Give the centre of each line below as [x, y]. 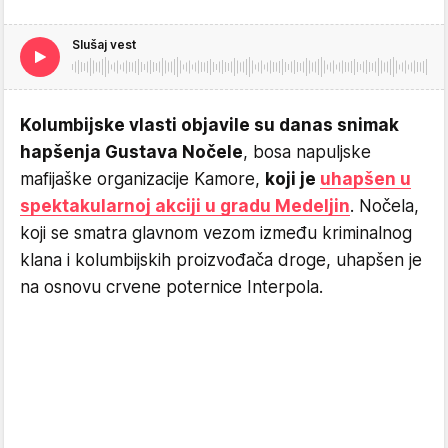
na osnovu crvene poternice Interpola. [171, 286]
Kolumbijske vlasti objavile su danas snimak [209, 124]
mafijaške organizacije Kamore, [142, 178]
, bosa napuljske [307, 151]
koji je [292, 178]
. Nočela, [384, 205]
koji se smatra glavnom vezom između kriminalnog [216, 232]
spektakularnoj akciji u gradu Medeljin [185, 205]
